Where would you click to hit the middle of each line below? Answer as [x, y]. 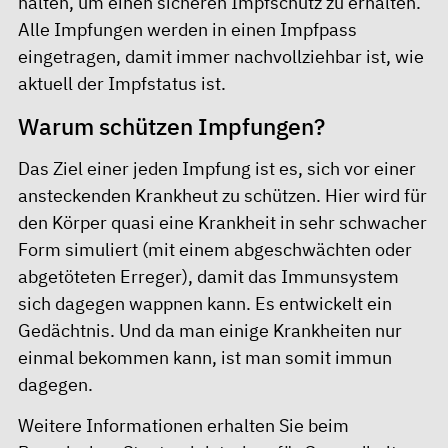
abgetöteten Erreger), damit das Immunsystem [208, 276]
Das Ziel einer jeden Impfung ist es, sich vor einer [217, 168]
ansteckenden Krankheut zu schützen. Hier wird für [222, 195]
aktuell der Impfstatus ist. [122, 83]
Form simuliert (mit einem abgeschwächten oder [215, 249]
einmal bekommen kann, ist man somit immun [205, 357]
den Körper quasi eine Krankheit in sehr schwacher [222, 222]
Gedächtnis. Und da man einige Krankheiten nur [210, 330]
